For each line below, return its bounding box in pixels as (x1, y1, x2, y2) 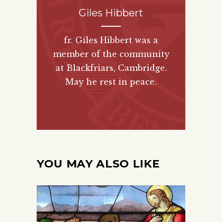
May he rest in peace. (65, 77, 157, 87)
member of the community (53, 49, 169, 59)
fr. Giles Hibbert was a (64, 35, 158, 46)
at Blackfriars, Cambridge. (55, 63, 167, 73)
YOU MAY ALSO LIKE (37, 157, 160, 171)
